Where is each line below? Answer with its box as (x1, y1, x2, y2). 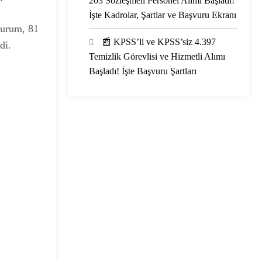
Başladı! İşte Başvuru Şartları (89, 65, 196, 76)
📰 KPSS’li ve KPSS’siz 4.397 (102, 36, 216, 47)
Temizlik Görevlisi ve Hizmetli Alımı (89, 51, 225, 61)
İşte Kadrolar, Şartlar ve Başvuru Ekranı (89, 9, 236, 20)
